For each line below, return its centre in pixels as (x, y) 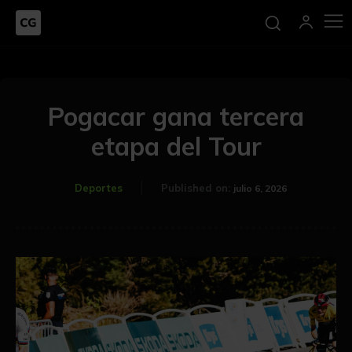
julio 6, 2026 (260, 189)
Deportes (99, 188)
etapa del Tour (176, 147)
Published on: (196, 188)
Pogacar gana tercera (176, 117)
